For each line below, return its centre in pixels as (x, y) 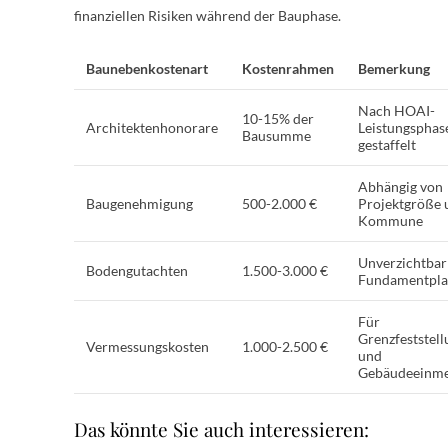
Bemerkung (394, 68)
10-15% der (278, 118)
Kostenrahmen (288, 68)
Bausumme (276, 135)
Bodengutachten (137, 270)
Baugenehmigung (139, 203)
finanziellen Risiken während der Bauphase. (207, 15)
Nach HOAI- (396, 110)
